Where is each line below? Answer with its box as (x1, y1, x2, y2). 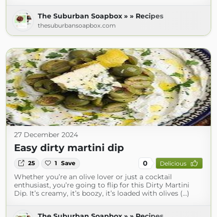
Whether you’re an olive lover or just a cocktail (14, 172, 172, 182)
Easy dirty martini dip (14, 142, 124, 154)
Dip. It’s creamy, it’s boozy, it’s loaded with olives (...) (14, 189, 189, 198)
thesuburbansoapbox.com (38, 22, 116, 30)
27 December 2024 (14, 130, 78, 139)
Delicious (159, 159, 186, 167)
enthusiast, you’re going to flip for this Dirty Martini (14, 181, 189, 190)
